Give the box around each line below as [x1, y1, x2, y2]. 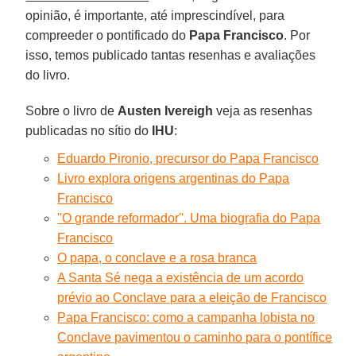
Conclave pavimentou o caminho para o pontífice [57, 330, 333, 344]
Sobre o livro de [25, 103, 118, 118]
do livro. [25, 68, 71, 82]
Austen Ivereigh [118, 103, 214, 118]
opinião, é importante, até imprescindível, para [25, 8, 285, 22]
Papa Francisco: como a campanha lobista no [57, 310, 315, 324]
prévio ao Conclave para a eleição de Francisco [57, 290, 327, 304]
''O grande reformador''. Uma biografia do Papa [57, 211, 321, 225]
